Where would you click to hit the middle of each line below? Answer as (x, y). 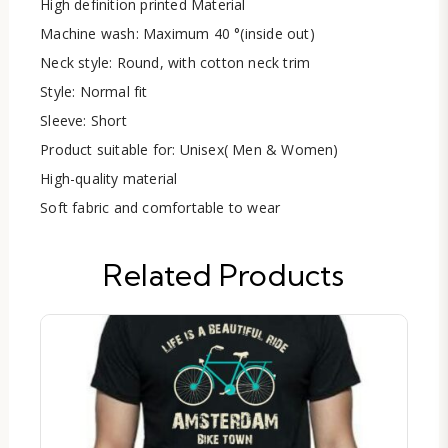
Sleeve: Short (83, 121)
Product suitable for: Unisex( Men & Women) (189, 150)
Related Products (224, 275)
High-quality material (109, 179)
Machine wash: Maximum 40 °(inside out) (177, 34)
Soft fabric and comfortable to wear (160, 208)
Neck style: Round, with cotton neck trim (175, 63)
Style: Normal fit (94, 92)
